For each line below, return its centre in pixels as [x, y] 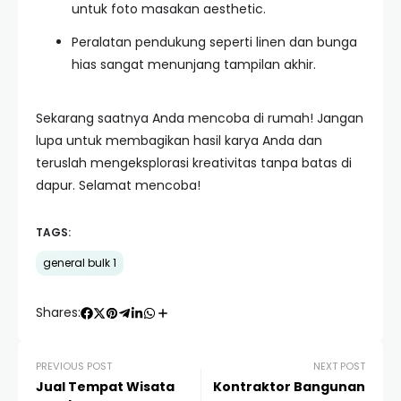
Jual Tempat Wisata [105, 387]
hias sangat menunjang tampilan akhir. [194, 64]
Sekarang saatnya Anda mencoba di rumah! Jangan [200, 118]
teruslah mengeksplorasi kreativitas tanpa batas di [194, 163]
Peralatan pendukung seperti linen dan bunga [214, 42]
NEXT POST [339, 366]
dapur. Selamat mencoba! [118, 185]
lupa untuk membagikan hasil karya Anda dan [179, 141]
